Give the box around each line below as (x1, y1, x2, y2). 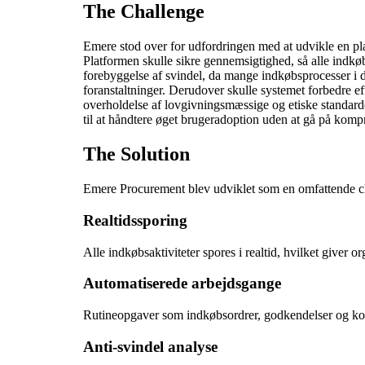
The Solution (83, 143, 190, 165)
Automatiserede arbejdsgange (83, 275, 281, 292)
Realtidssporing (83, 211, 187, 229)
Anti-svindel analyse (83, 337, 218, 355)
